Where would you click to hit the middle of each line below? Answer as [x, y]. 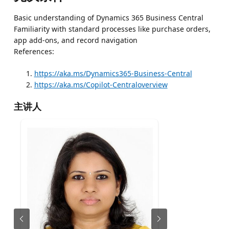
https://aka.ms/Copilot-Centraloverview [101, 84]
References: [34, 51]
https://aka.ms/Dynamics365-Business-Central [113, 73]
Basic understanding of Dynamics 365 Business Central [108, 17]
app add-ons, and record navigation [75, 40]
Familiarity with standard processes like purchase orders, [112, 29]
